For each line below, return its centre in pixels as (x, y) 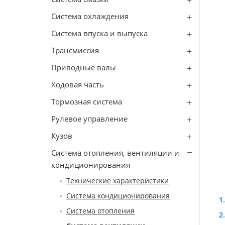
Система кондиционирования (118, 196)
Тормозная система (87, 101)
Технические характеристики (118, 181)
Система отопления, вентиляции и (115, 153)
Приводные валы (84, 67)
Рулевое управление (89, 119)
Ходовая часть (78, 84)
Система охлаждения (90, 16)
